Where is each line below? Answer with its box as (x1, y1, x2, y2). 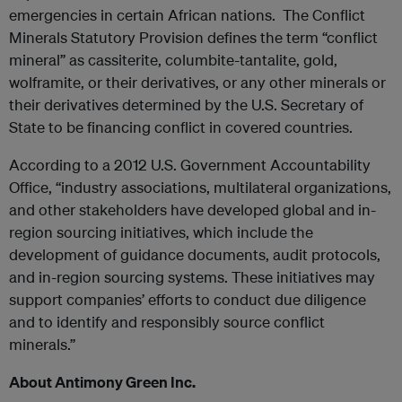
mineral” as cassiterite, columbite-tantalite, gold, (9, 50, 337, 69)
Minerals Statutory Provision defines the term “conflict (9, 28, 378, 47)
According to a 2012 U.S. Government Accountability (9, 155, 371, 174)
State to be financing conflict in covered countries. (9, 118, 353, 136)
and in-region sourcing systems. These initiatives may (9, 267, 375, 286)
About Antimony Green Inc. (9, 372, 196, 391)
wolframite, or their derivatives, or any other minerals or (9, 73, 386, 92)
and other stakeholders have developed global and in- (9, 200, 376, 219)
